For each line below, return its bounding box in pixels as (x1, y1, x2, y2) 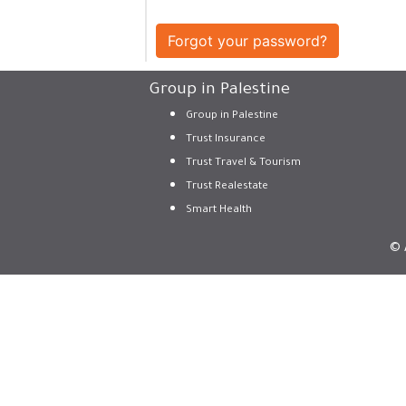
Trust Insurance (185, 134, 266, 146)
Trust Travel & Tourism (185, 158, 301, 169)
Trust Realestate (185, 181, 268, 193)
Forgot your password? (168, 32, 327, 50)
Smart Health (185, 205, 252, 217)
